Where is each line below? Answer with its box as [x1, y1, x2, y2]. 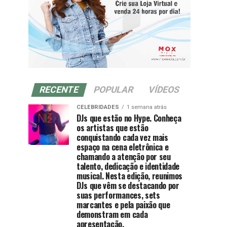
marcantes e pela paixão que [77, 199, 170, 211]
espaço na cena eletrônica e [77, 141, 169, 154]
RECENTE [38, 85, 80, 95]
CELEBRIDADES [77, 104, 119, 111]
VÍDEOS [147, 85, 181, 95]
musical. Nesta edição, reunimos [77, 170, 183, 182]
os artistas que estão [77, 122, 148, 134]
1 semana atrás [127, 104, 167, 111]
